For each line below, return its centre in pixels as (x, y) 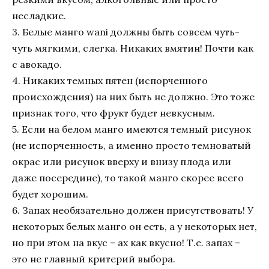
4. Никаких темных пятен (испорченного (110, 81)
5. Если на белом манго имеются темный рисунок (131, 129)
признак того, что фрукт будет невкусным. (113, 113)
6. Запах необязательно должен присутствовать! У (133, 210)
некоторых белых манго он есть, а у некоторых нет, (134, 227)
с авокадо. (37, 65)
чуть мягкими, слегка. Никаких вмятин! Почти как (133, 48)
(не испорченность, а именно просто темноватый (131, 146)
